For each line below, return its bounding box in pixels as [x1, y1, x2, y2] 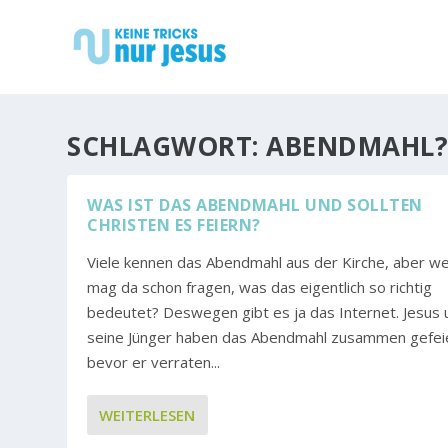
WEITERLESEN [99, 404, 196, 425]
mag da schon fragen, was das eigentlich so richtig [87, 276, 433, 297]
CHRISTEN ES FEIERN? [87, 213, 261, 236]
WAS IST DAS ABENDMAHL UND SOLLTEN [87, 193, 423, 216]
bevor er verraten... [87, 351, 221, 372]
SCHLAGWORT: [67, 127, 267, 164]
